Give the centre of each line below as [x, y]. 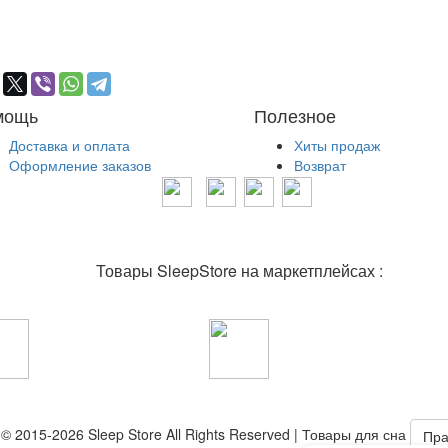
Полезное [295, 115]
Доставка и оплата [69, 145]
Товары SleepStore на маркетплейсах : [239, 270]
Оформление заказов [80, 165]
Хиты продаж [337, 145]
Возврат [320, 165]
